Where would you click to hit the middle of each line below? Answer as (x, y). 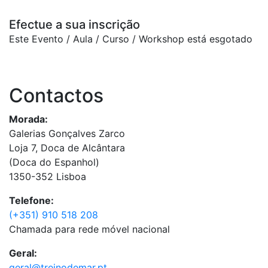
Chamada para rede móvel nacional (89, 229)
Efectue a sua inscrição (74, 25)
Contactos (56, 95)
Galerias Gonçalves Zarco (67, 133)
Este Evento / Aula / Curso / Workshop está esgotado (131, 39)
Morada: (30, 119)
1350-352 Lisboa (48, 176)
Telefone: (33, 200)
